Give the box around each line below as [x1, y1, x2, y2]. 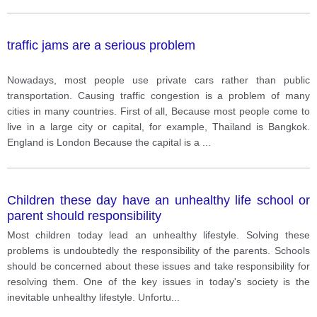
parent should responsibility [7, 208, 161, 223]
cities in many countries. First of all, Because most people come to [7, 105, 310, 117]
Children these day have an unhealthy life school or [7, 192, 310, 207]
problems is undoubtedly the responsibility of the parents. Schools [7, 244, 310, 256]
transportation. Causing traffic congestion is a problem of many [7, 89, 310, 101]
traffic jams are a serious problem [7, 38, 195, 52]
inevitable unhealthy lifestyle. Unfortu [7, 291, 171, 303]
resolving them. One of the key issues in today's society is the [7, 275, 310, 287]
